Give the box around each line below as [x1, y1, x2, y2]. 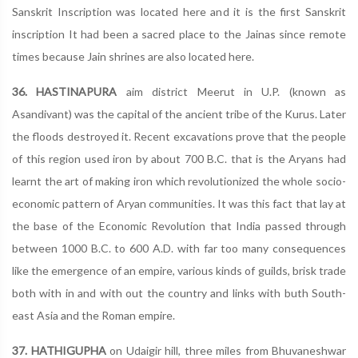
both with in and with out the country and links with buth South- [12, 286, 346, 300]
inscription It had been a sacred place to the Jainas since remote [12, 27, 346, 41]
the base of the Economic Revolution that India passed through [12, 219, 346, 233]
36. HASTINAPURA [12, 85, 126, 98]
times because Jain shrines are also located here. [12, 50, 254, 63]
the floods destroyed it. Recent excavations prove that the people [12, 129, 346, 143]
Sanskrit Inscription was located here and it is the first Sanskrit [12, 5, 346, 18]
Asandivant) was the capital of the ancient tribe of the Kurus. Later [12, 107, 346, 121]
